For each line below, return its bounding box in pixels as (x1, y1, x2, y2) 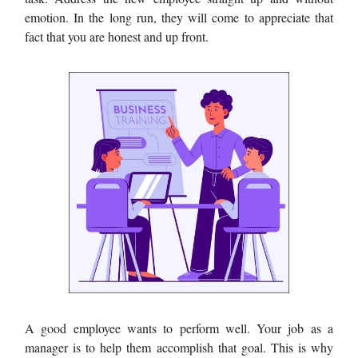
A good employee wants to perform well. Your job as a (25, 319, 333, 336)
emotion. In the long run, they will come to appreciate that (25, 8, 333, 26)
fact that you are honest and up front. (25, 27, 209, 45)
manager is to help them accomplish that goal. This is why (25, 338, 333, 356)
